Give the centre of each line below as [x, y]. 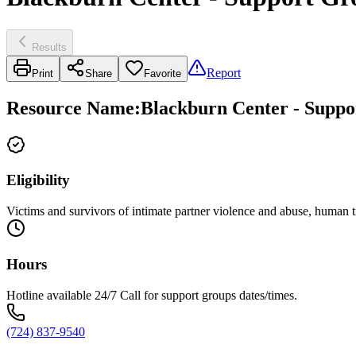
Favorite [163, 73]
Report [224, 72]
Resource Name [70, 108]
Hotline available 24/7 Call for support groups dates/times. [152, 295]
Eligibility [38, 180]
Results [49, 47]
